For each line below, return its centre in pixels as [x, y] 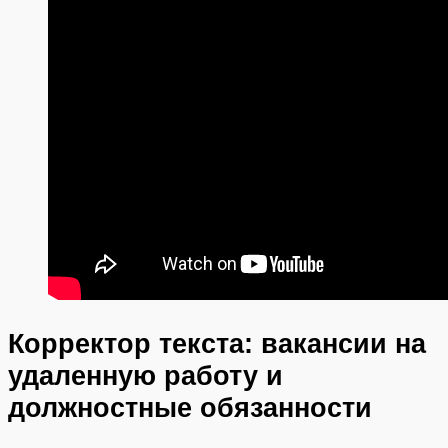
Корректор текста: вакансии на [217, 343]
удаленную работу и [145, 375]
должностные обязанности [190, 407]
